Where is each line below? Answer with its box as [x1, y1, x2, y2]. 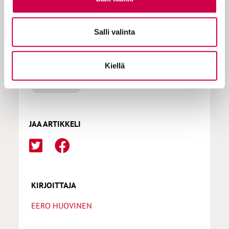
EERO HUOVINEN [31, 200, 93, 211]
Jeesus [44, 79, 67, 89]
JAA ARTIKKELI [29, 118, 81, 129]
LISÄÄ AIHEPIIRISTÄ [29, 51, 99, 61]
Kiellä [104, 61, 125, 70]
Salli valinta [94, 27, 135, 36]
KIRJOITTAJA [31, 179, 77, 190]
